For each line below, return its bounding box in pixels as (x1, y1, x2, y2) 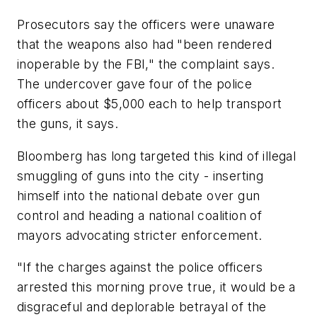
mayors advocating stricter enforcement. (17, 227, 263, 243)
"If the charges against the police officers (17, 260, 263, 275)
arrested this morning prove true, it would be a (17, 279, 296, 295)
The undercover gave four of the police (17, 76, 253, 92)
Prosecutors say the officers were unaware (17, 17, 275, 33)
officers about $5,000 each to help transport (17, 96, 282, 112)
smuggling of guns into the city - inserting (17, 168, 264, 183)
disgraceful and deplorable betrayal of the (17, 299, 267, 315)
